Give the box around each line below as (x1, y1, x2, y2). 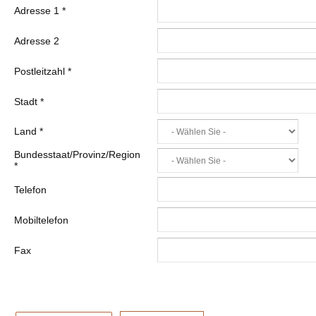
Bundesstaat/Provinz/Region (14, 149, 140, 160)
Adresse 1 (14, 5, 62, 16)
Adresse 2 (14, 35, 59, 47)
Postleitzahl (14, 66, 68, 77)
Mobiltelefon (14, 214, 68, 226)
